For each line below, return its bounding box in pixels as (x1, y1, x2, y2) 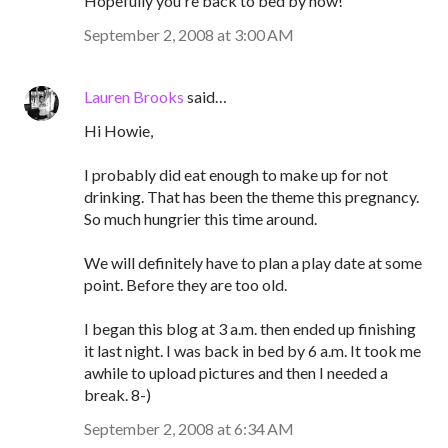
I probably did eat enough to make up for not (84, 165, 388, 184)
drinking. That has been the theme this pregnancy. (84, 187, 419, 206)
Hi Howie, (84, 121, 153, 140)
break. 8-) (84, 385, 151, 404)
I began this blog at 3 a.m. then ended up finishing (84, 319, 416, 338)
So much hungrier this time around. (84, 209, 317, 228)
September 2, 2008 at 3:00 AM (84, 25, 294, 44)
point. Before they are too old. (84, 275, 287, 294)
